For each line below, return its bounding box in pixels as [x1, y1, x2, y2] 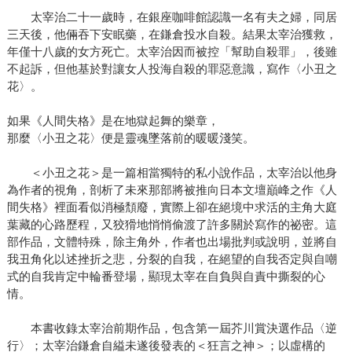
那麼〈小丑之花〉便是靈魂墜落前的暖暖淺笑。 [6, 131, 255, 145]
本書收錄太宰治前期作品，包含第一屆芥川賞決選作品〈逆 [6, 321, 337, 335]
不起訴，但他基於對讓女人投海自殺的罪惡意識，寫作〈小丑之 [6, 62, 337, 76]
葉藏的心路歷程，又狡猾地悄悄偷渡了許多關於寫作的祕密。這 [6, 218, 337, 232]
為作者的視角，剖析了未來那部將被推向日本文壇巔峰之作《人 [6, 183, 337, 197]
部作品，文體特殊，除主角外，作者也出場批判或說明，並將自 [6, 235, 337, 249]
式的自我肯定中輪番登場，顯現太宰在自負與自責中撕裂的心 [6, 269, 325, 284]
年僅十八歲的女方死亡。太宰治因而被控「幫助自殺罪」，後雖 [6, 45, 337, 59]
